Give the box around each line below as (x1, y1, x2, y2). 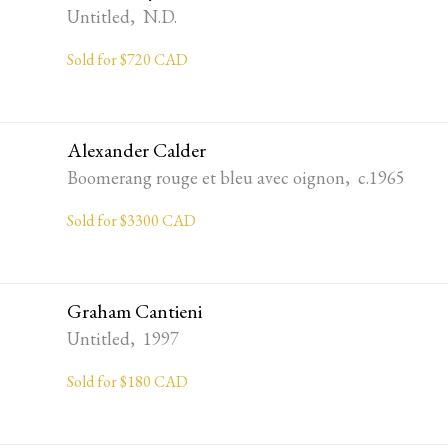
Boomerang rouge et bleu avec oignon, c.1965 (67, 166, 406, 190)
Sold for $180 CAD (67, 371, 189, 393)
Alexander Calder (67, 137, 207, 164)
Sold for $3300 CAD (67, 210, 197, 232)
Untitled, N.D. (67, 5, 178, 29)
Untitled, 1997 (67, 327, 180, 351)
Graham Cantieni (67, 298, 203, 325)
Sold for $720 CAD (67, 49, 189, 71)
